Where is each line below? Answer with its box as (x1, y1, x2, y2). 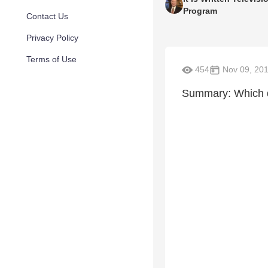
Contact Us (26, 11, 68, 21)
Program (183, 6, 217, 16)
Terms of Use (26, 54, 77, 64)
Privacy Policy (26, 33, 78, 42)
